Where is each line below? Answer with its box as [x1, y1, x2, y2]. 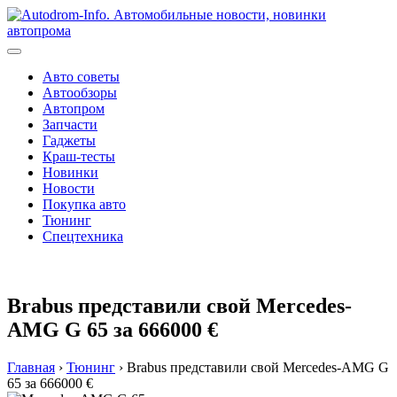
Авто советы [43, 69, 120, 84]
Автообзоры [43, 85, 117, 100]
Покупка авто [43, 197, 126, 212]
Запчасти [43, 117, 97, 132]
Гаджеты [43, 133, 96, 148]
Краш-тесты [43, 149, 115, 164]
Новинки [43, 165, 98, 180]
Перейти [6, 6, 58, 21]
